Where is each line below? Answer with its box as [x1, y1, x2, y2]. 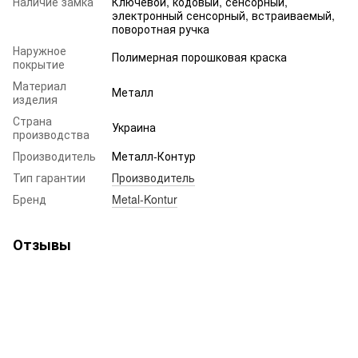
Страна [13, 112, 52, 129]
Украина [112, 118, 156, 135]
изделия [13, 90, 58, 107]
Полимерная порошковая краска [112, 48, 287, 65]
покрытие [13, 55, 65, 72]
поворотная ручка [112, 20, 209, 37]
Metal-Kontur [112, 190, 177, 207]
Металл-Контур [112, 147, 196, 164]
